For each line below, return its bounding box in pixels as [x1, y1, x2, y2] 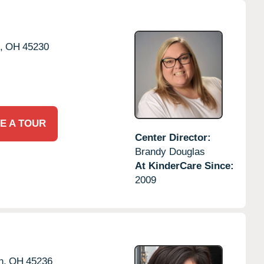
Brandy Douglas [134, 146, 205, 157]
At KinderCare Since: [134, 160, 234, 171]
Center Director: [134, 131, 211, 143]
